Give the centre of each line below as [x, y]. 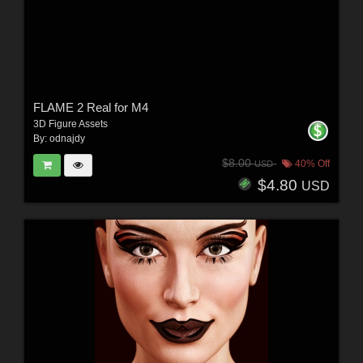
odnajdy [67, 138]
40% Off [312, 164]
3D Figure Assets [70, 124]
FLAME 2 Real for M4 [90, 107]
